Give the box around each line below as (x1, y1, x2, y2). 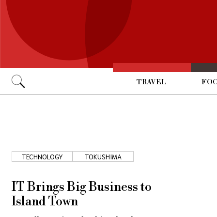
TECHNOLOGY (21, 152, 63, 161)
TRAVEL (137, 77, 167, 87)
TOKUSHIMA (85, 152, 122, 161)
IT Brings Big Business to (12, 179, 152, 195)
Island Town (12, 194, 78, 209)
